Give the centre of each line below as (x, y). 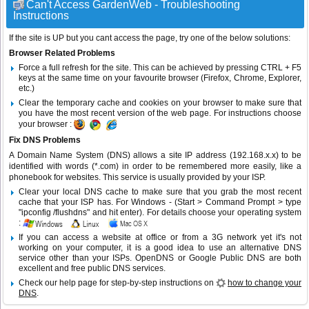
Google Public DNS (227, 258)
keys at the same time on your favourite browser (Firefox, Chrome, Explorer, (160, 78)
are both (283, 258)
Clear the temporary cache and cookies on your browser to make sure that (160, 103)
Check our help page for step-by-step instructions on (117, 283)
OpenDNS (155, 258)
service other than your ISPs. (77, 258)
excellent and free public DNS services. (92, 269)
